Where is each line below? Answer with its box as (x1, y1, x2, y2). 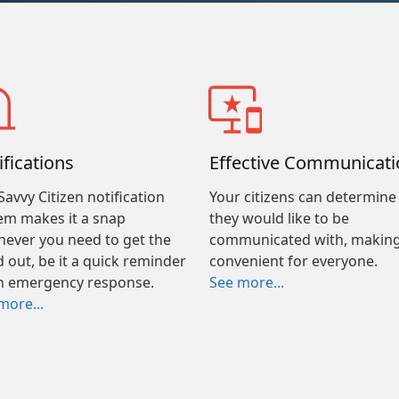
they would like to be (208, 208, 349, 228)
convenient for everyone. (208, 251, 378, 271)
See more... (208, 273, 284, 292)
